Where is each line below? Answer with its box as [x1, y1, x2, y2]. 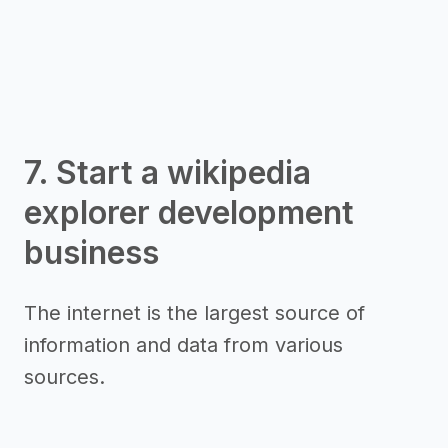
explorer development [24, 193, 354, 232]
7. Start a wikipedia [24, 153, 311, 192]
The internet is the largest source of [24, 301, 365, 325]
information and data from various [24, 333, 343, 357]
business [24, 233, 159, 272]
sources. [24, 365, 105, 389]
